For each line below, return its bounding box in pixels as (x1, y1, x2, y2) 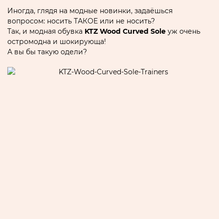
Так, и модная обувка (7, 27, 85, 36)
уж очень (166, 27, 200, 36)
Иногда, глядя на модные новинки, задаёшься (7, 6, 173, 15)
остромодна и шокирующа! (7, 37, 106, 46)
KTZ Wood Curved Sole (85, 27, 166, 36)
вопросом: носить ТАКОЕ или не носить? (7, 17, 155, 25)
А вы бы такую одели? (7, 47, 87, 56)
